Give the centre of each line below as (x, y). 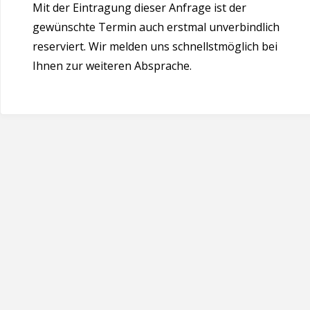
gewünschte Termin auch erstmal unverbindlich (156, 27)
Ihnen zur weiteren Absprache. (112, 65)
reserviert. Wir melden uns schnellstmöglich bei (155, 46)
